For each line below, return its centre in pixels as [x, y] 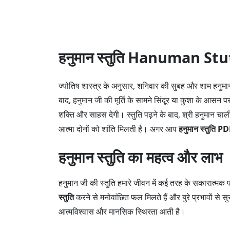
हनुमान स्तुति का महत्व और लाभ [141, 157]
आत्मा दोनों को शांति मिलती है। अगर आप [119, 129]
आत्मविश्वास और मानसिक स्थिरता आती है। [122, 211]
